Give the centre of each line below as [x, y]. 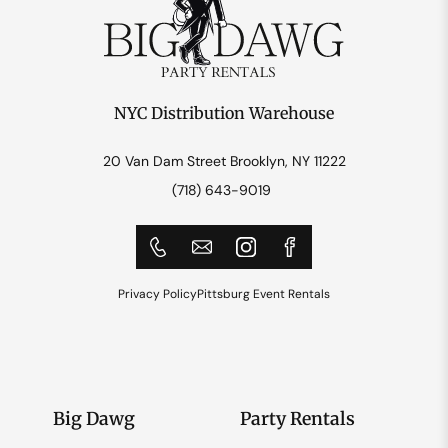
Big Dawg [93, 419]
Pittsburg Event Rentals [263, 294]
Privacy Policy [157, 294]
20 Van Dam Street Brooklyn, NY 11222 [224, 161]
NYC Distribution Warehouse [224, 113]
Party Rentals [297, 419]
